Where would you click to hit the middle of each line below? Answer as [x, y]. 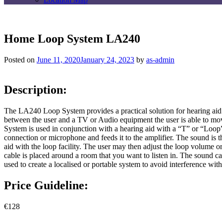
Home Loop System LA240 [72, 39]
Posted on [20, 59]
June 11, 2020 [58, 59]
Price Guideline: [46, 185]
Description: [35, 89]
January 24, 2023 [107, 59]
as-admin [160, 59]
